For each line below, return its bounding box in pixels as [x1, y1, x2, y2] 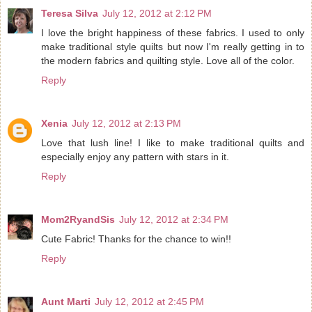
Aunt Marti [41, 295, 91, 307]
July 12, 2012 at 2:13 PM [72, 117, 181, 129]
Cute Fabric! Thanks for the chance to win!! [41, 233, 231, 244]
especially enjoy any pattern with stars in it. [41, 150, 229, 162]
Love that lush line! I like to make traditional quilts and [41, 136, 304, 148]
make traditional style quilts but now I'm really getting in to [41, 40, 304, 52]
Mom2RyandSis [41, 213, 115, 225]
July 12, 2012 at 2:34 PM [119, 213, 228, 225]
